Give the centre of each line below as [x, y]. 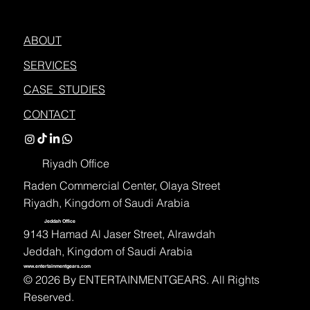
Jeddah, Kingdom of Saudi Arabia [108, 251]
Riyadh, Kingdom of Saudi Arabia [106, 203]
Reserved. [48, 297]
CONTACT [49, 114]
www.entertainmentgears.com [57, 266]
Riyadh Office [75, 164]
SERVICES [50, 65]
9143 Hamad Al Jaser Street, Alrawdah [119, 234]
